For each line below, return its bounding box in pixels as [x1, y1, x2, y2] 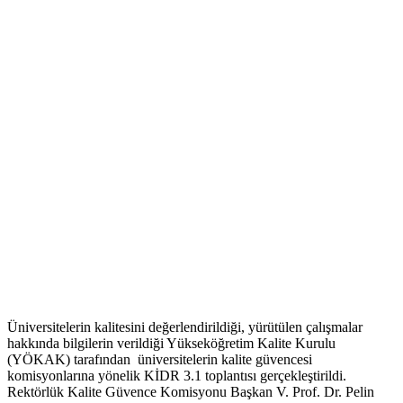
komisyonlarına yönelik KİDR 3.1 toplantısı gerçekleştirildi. [7, 368, 354, 384]
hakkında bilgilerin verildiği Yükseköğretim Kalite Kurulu [7, 336, 336, 352]
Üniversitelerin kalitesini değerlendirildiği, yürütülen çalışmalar [7, 319, 363, 336]
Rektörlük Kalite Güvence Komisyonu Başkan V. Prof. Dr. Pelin [7, 384, 374, 400]
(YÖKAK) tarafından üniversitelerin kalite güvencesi [7, 352, 312, 368]
